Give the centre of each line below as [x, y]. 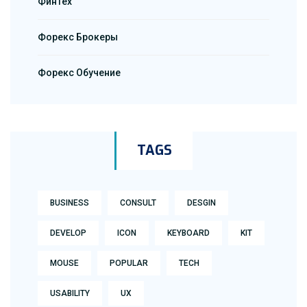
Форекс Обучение [79, 73]
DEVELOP [68, 233]
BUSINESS [70, 203]
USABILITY [70, 294]
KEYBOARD [188, 233]
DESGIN [201, 203]
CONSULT [138, 203]
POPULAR [129, 263]
